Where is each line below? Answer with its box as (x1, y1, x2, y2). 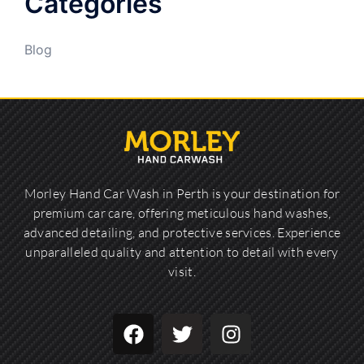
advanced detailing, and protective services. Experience (23, 224, 341, 241)
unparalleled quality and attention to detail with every (25, 244, 339, 261)
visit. (168, 263, 196, 280)
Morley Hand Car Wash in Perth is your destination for (24, 185, 340, 202)
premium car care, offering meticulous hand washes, (32, 205, 331, 222)
